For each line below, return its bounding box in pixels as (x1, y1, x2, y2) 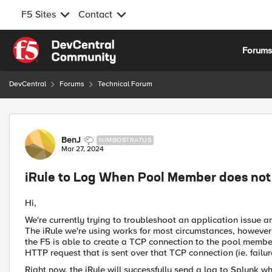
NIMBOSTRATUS (99, 136, 151, 144)
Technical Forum (98, 80, 152, 89)
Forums (59, 80, 84, 89)
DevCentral (9, 80, 46, 89)
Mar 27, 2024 (61, 144, 104, 154)
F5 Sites (21, 8, 56, 21)
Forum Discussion (8, 113, 140, 128)
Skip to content (21, 38, 83, 49)
